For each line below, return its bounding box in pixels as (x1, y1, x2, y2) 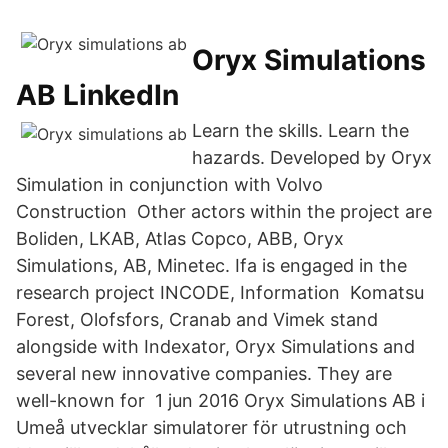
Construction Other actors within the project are (16, 201, 432, 222)
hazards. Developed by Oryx (192, 147, 432, 168)
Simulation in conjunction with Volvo (16, 174, 323, 195)
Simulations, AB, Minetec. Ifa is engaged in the (16, 255, 407, 276)
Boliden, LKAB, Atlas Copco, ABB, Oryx (16, 228, 344, 249)
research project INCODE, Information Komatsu (16, 282, 424, 303)
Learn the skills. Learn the (192, 120, 409, 141)
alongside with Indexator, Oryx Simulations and (16, 336, 415, 357)
